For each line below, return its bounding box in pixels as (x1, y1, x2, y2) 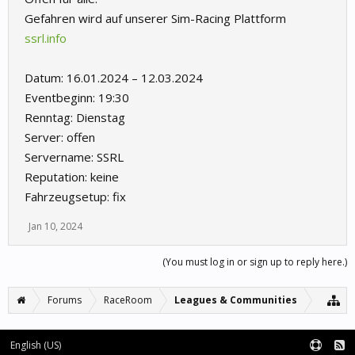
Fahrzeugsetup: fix (25, 189, 126, 205)
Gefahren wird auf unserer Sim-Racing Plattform (25, 10, 286, 27)
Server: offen (25, 129, 95, 146)
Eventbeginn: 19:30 (25, 90, 129, 106)
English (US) (10, 338, 61, 353)
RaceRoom (104, 293, 152, 307)
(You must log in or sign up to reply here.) (162, 255, 347, 269)
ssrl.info (25, 30, 67, 47)
